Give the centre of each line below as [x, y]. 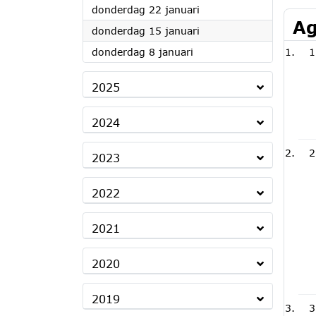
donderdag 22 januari [146, 10]
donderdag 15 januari [146, 31]
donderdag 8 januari [142, 52]
